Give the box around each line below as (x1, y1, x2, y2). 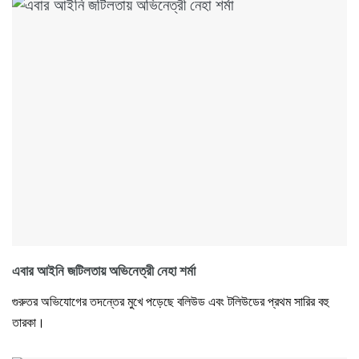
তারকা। (12, 315, 45, 329)
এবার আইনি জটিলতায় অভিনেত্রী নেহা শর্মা (12, 263, 196, 279)
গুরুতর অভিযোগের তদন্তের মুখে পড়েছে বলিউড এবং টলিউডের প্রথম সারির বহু (12, 294, 329, 309)
